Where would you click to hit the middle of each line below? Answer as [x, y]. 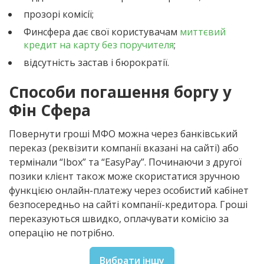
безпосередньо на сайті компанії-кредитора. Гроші [128, 204]
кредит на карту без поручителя [99, 44]
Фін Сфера [50, 110]
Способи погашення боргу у [120, 92]
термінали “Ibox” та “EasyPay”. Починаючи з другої [125, 162]
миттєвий [203, 32]
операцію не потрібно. [62, 232]
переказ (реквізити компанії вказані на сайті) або [124, 148]
